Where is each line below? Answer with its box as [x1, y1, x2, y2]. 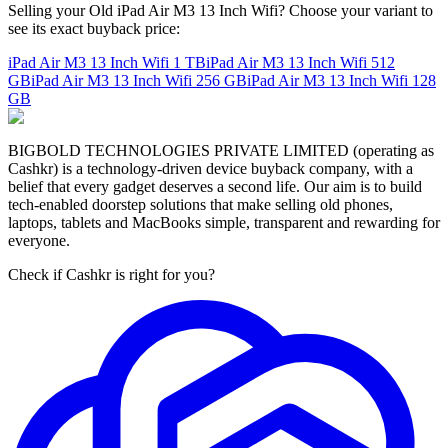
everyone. [8, 231, 70, 249]
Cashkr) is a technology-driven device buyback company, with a [8, 159, 413, 177]
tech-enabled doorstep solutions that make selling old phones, [8, 195, 393, 213]
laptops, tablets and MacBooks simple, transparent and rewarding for [8, 213, 440, 231]
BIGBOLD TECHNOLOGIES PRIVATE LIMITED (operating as [8, 141, 434, 159]
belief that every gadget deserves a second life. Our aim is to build [8, 177, 422, 195]
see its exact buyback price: [8, 19, 180, 37]
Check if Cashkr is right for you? [8, 265, 215, 283]
